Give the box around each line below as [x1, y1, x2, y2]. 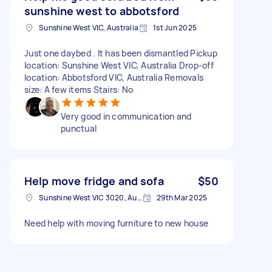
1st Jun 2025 [153, 22, 197, 33]
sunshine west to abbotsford [24, 3, 180, 18]
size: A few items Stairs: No [24, 83, 133, 95]
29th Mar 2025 [157, 192, 208, 203]
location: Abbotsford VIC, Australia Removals [24, 71, 203, 83]
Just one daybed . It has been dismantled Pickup [24, 47, 217, 59]
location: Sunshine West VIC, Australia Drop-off [24, 59, 214, 71]
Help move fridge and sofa [24, 173, 164, 188]
